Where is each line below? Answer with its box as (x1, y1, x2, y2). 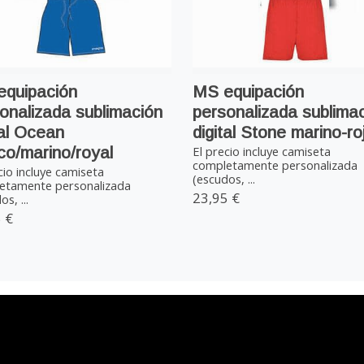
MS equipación (192, 81, 304, 101)
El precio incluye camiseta (192, 143, 331, 160)
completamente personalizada (192, 157, 357, 174)
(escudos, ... (192, 171, 255, 188)
